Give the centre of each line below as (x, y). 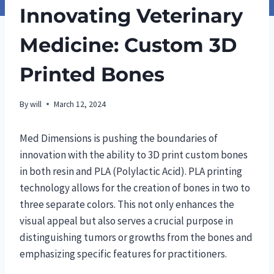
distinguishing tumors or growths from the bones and (136, 237)
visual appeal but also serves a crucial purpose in (126, 220)
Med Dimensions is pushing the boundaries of (119, 138)
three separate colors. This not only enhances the (127, 204)
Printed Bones (92, 75)
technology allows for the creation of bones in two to (135, 187)
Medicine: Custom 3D (128, 45)
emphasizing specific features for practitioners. (123, 254)
